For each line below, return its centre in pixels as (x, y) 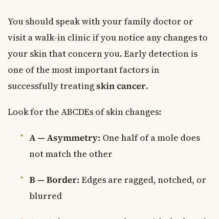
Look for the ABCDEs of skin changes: (85, 111)
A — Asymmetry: (65, 137)
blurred (46, 196)
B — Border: (55, 179)
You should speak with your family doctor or (100, 21)
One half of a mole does (150, 137)
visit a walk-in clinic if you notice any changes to (108, 37)
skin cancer (121, 86)
